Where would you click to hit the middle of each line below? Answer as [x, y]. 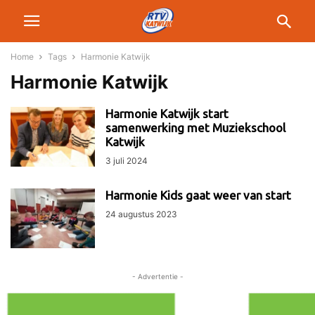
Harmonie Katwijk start [167, 114]
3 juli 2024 [127, 161]
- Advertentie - [157, 276]
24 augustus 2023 [141, 214]
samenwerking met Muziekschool [195, 128]
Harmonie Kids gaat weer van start [198, 195]
